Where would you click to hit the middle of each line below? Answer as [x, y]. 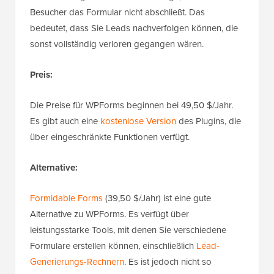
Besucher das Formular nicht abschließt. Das [117, 13]
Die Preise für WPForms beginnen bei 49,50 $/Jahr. [131, 106]
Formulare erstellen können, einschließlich [113, 246]
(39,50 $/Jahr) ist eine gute [157, 198]
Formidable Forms [66, 198]
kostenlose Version [138, 121]
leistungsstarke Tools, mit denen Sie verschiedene [128, 230]
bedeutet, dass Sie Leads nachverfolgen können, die [134, 28]
